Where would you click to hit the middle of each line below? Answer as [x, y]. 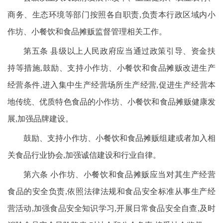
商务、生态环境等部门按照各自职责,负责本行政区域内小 [111, 15]
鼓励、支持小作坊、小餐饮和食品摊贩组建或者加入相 [119, 138]
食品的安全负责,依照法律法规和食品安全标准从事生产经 [111, 191]
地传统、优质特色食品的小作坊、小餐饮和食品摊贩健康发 [111, 102]
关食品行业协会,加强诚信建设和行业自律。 [84, 155]
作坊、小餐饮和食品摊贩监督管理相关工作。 [87, 32]
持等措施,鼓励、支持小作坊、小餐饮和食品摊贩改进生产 [111, 68]
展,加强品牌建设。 [40, 119]
